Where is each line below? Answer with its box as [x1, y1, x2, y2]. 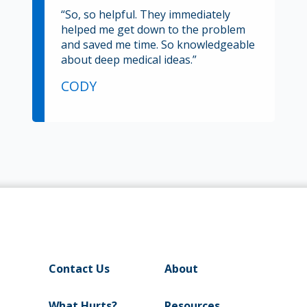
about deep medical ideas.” [61, 51, 197, 67]
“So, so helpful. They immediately [61, 6, 230, 22]
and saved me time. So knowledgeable [61, 36, 255, 52]
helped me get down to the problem [61, 21, 245, 37]
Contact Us [48, 261, 110, 277]
